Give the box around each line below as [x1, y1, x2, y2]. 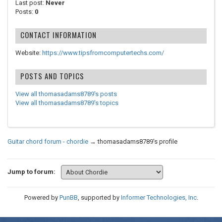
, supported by [77, 194, 121, 201]
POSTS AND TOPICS [20, 70, 84, 81]
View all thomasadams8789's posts [15, 90, 117, 98]
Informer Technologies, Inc [120, 194, 197, 201]
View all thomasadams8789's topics [15, 99, 118, 107]
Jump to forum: [7, 167, 55, 175]
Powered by [24, 194, 59, 201]
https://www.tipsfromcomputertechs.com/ [42, 49, 164, 56]
